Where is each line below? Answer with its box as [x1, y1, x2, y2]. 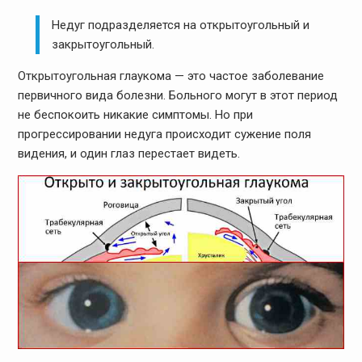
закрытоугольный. [52, 37, 155, 53]
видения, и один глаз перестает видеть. [17, 146, 240, 162]
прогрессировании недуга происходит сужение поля [17, 127, 311, 142]
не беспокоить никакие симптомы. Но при [17, 107, 253, 123]
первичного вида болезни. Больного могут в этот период [17, 88, 338, 103]
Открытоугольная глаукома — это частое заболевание [17, 69, 324, 84]
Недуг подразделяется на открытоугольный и [52, 18, 310, 33]
